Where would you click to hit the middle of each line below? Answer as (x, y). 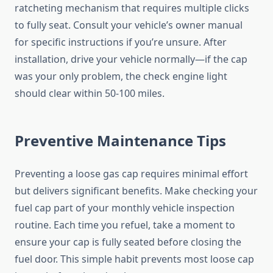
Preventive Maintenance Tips (120, 141)
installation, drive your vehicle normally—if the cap (131, 59)
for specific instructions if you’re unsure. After (121, 42)
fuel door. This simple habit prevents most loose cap (134, 259)
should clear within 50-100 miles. (90, 94)
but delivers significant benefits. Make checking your (136, 191)
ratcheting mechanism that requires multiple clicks (132, 8)
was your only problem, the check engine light (121, 76)
